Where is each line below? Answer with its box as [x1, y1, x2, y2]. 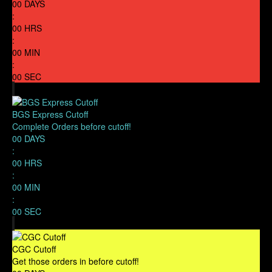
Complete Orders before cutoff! [12, 120, 131, 132]
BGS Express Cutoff [12, 107, 88, 120]
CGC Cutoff [12, 243, 56, 256]
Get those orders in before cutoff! [12, 255, 139, 268]
